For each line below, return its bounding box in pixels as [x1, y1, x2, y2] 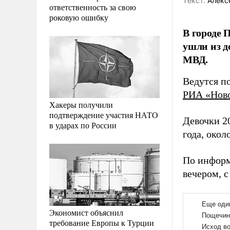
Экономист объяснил [49, 206, 123, 218]
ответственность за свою [49, 1, 136, 12]
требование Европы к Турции [49, 217, 154, 228]
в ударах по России [49, 119, 117, 130]
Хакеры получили [49, 99, 113, 110]
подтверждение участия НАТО [49, 109, 158, 120]
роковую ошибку [49, 11, 108, 23]
